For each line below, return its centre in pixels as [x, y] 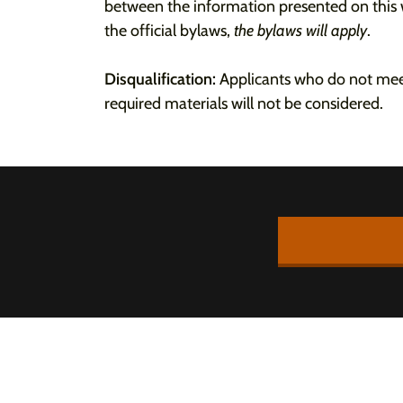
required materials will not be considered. [244, 103]
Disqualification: [162, 79]
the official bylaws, [169, 31]
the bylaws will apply [300, 31]
